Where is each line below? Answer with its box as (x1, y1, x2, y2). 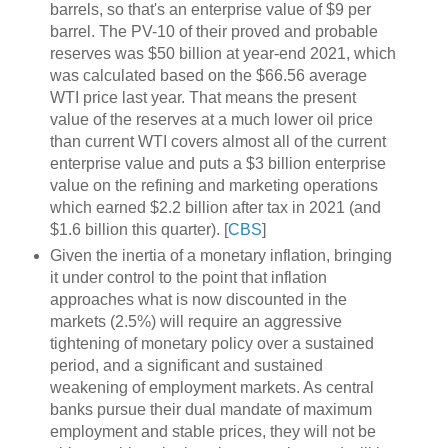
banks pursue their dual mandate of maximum (49, 400, 372, 418)
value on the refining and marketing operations (49, 176, 378, 194)
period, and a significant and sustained (49, 356, 323, 374)
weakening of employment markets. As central (49, 378, 374, 396)
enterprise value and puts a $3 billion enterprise (49, 154, 386, 172)
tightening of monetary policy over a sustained (49, 334, 374, 352)
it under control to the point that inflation (49, 268, 327, 286)
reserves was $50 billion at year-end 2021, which (49, 44, 396, 62)
